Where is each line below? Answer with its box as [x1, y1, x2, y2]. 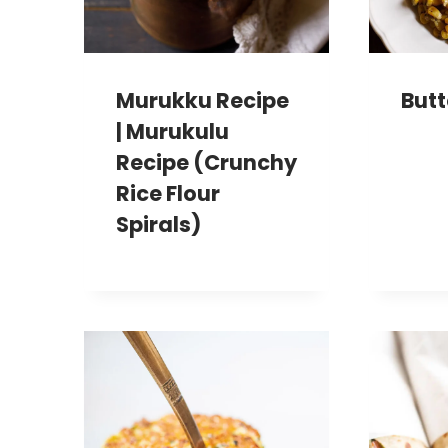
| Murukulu [116, 116, 229, 146]
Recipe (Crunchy [116, 147, 297, 177]
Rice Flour [116, 178, 220, 208]
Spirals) [116, 209, 201, 239]
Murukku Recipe [116, 85, 289, 115]
